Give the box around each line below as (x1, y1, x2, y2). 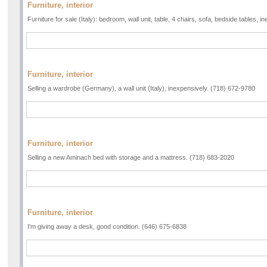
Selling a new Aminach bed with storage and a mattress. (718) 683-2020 (27, 154, 234, 162)
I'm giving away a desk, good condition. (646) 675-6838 (27, 223, 187, 231)
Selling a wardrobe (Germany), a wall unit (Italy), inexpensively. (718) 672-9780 (27, 85, 255, 92)
